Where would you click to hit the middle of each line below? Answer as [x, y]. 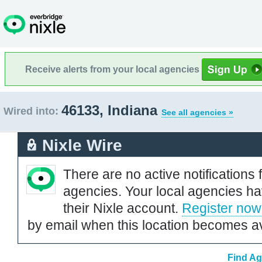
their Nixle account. [123, 208]
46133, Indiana [111, 110]
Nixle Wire [82, 145]
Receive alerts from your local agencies [113, 69]
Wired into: [31, 111]
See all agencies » [197, 112]
